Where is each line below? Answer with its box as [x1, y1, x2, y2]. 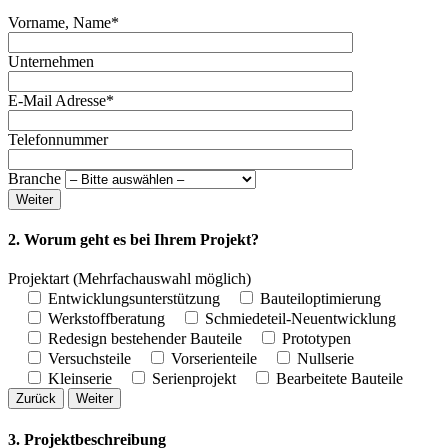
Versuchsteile [48, 350, 131, 368]
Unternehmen [8, 52, 94, 70]
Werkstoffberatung [48, 310, 165, 328]
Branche [8, 169, 61, 187]
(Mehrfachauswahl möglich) [73, 270, 251, 288]
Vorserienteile [171, 350, 257, 368]
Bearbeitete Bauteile [276, 370, 403, 388]
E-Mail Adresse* [8, 91, 114, 109]
